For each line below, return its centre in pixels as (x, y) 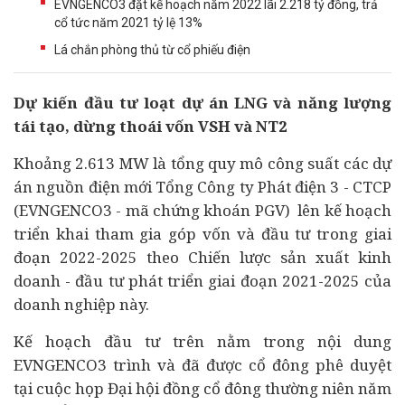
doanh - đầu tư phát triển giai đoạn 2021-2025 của (202, 281)
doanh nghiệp (65, 304)
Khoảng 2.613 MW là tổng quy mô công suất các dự (202, 163)
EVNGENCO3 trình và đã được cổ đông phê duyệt (202, 365)
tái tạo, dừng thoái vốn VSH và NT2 (151, 126)
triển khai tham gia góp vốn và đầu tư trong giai (202, 234)
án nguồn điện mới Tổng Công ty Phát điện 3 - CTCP (202, 187)
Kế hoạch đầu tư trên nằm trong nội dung (202, 341)
